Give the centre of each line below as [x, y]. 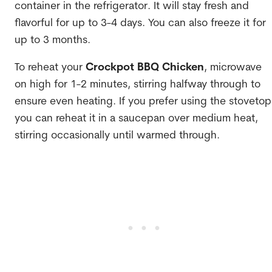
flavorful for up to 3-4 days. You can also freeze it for [140, 23]
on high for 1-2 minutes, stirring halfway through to [137, 85]
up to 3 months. [52, 40]
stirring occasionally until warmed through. [117, 136]
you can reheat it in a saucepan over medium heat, [136, 119]
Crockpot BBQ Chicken [144, 68]
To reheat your [50, 68]
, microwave [233, 68]
